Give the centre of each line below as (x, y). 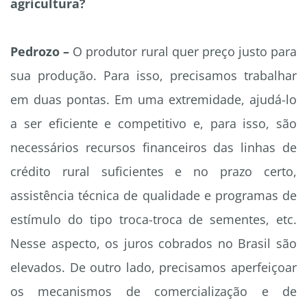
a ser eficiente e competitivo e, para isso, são (153, 124)
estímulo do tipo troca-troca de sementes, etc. (153, 220)
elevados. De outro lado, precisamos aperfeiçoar (153, 268)
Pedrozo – (40, 52)
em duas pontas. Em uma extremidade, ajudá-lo (153, 100)
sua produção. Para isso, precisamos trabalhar (153, 76)
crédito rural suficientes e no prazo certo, (153, 172)
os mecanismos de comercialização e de (153, 292)
